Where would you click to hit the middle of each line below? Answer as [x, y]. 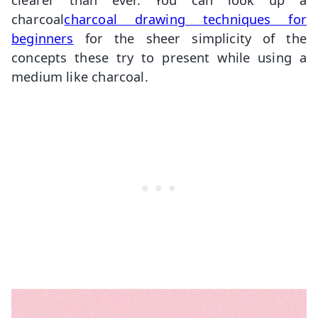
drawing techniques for [212, 18]
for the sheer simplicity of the [190, 38]
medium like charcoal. [80, 76]
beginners [43, 38]
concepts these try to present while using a [159, 57]
